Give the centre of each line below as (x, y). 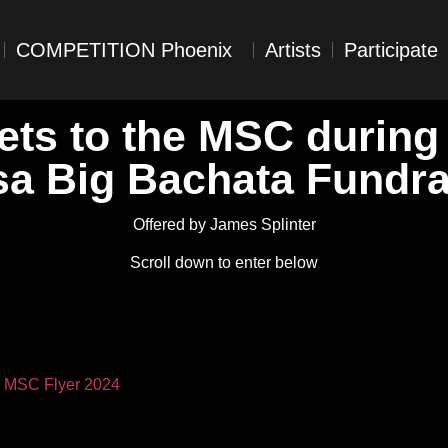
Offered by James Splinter (224, 224)
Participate (391, 50)
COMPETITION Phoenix (124, 50)
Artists (293, 50)
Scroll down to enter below (224, 263)
